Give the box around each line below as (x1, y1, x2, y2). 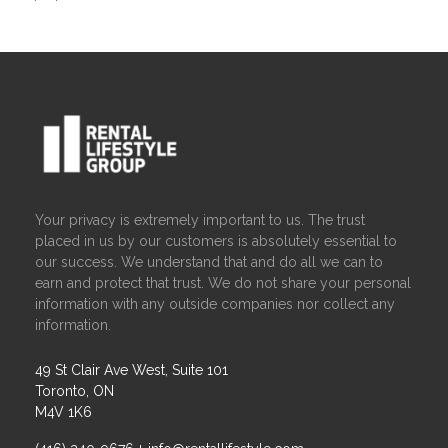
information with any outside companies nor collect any (35, 295, 396, 312)
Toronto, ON (35, 382, 115, 399)
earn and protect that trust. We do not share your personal (35, 274, 412, 291)
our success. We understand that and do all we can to (35, 253, 384, 270)
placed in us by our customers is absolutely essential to (35, 232, 398, 249)
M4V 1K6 (35, 403, 93, 420)
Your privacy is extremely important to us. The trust (35, 211, 366, 228)
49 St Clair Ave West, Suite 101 (35, 361, 229, 378)
